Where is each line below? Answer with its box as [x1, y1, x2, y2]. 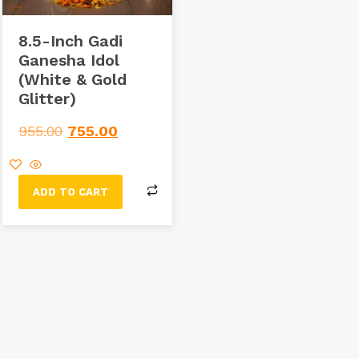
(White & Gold [18, 69, 127, 89]
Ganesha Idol [18, 50, 120, 70]
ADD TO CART [33, 185, 109, 198]
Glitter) [18, 88, 77, 108]
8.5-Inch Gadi [18, 30, 123, 50]
